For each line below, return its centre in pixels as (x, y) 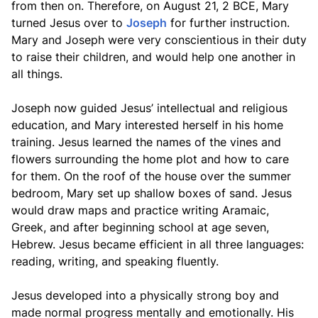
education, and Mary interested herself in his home (147, 125)
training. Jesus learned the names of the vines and (146, 142)
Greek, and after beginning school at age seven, (140, 227)
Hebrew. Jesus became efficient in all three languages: (158, 244)
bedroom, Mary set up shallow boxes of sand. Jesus (152, 193)
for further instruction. (228, 23)
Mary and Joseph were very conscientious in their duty (159, 40)
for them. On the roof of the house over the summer (151, 176)
